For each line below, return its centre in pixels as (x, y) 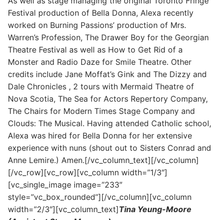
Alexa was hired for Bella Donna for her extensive (100, 135)
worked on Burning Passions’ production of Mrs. (97, 25)
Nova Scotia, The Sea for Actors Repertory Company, (108, 98)
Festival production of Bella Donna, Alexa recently (101, 13)
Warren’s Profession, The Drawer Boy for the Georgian (108, 37)
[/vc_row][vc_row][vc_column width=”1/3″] (88, 172)
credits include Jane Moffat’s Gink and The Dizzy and (107, 74)
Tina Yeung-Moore (155, 209)
